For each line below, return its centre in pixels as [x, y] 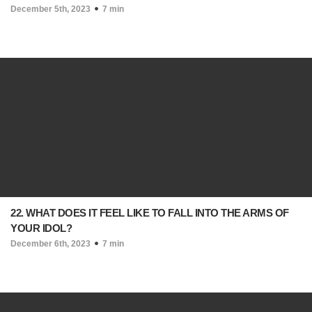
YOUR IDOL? [41, 228]
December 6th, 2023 [50, 244]
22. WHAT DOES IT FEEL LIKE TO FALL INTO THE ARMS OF [150, 213]
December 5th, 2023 [50, 9]
